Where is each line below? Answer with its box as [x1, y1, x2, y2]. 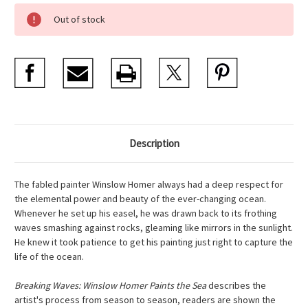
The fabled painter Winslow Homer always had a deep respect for [14, 178, 283, 191]
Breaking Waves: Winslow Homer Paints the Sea [14, 279, 206, 292]
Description [129, 137, 179, 151]
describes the [206, 279, 266, 292]
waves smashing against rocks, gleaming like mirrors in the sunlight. [14, 221, 293, 234]
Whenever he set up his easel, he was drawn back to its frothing [14, 207, 277, 220]
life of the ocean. [14, 250, 84, 263]
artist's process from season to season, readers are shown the [14, 294, 276, 307]
